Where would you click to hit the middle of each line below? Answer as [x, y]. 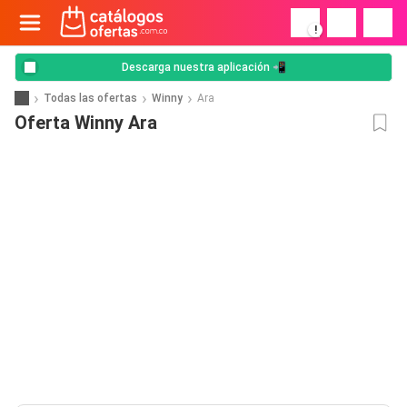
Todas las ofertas [90, 98]
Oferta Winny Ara [86, 123]
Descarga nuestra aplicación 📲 [203, 67]
